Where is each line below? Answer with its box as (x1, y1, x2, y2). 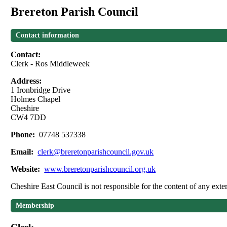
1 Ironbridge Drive (11, 86, 71, 95)
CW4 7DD (11, 113, 47, 122)
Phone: (11, 130, 37, 139)
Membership (16, 202, 55, 210)
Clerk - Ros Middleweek (11, 59, 90, 68)
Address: (11, 77, 44, 86)
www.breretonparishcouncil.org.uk (44, 165, 156, 174)
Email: (11, 147, 36, 157)
